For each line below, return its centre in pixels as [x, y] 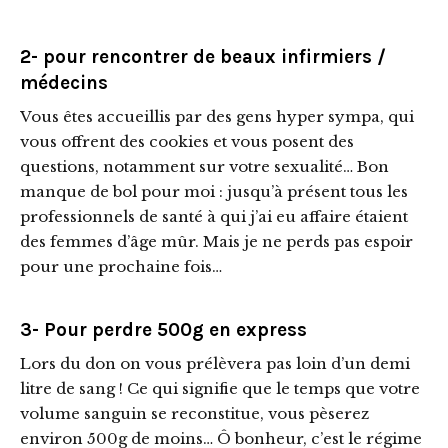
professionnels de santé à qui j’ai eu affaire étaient [214, 217]
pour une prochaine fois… [121, 267]
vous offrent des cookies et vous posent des [187, 142]
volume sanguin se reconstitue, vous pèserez [194, 414]
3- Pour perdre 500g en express [163, 330]
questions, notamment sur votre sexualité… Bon [204, 167]
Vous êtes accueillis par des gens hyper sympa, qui [217, 117]
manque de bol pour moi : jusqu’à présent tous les [214, 192]
